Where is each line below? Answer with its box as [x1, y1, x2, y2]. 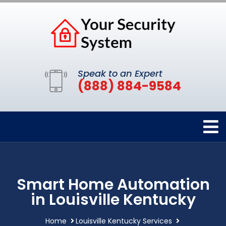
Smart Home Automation [16, 174, 210, 196]
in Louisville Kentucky [30, 189, 196, 211]
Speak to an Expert [78, 67, 162, 80]
